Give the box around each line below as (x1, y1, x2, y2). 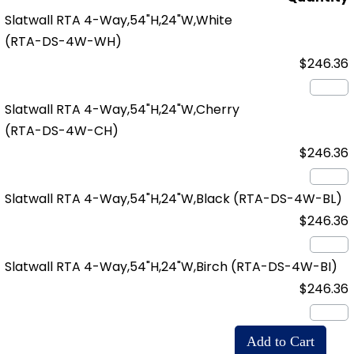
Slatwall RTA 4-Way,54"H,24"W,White (5, 11, 233, 30)
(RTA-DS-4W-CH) (5, 122, 119, 141)
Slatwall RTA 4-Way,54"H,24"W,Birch (5, 258, 232, 277)
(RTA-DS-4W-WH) (5, 32, 122, 51)
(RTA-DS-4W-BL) (233, 190, 343, 209)
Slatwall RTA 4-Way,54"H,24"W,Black (5, 190, 234, 209)
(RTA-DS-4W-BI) (231, 258, 338, 277)
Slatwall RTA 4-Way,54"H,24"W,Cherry (5, 100, 240, 119)
